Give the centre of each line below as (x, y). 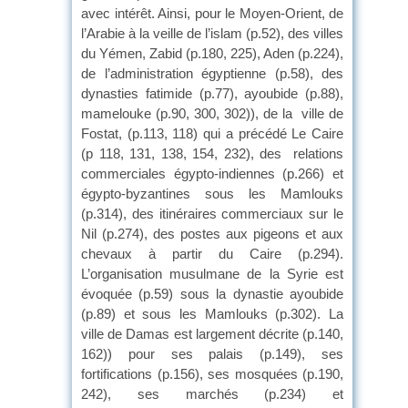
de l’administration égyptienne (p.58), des (212, 73)
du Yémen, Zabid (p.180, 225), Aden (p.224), (212, 53)
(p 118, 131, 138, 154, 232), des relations (212, 153)
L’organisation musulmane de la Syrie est (212, 273)
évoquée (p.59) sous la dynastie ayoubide (212, 293)
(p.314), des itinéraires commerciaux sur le (212, 213)
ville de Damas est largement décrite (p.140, (212, 333)
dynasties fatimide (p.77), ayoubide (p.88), (212, 93)
